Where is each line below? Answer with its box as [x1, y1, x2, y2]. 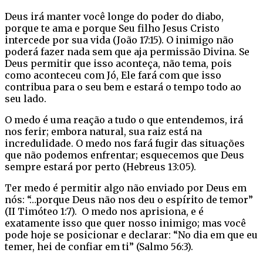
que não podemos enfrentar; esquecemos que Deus [5, 149, 244, 161]
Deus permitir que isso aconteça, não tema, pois [5, 57, 232, 69]
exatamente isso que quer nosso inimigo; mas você [5, 217, 246, 229]
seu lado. [5, 92, 46, 104]
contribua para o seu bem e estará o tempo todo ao [5, 80, 241, 93]
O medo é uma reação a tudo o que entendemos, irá [5, 113, 243, 126]
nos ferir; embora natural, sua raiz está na [5, 125, 202, 137]
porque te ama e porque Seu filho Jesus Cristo [5, 22, 220, 34]
